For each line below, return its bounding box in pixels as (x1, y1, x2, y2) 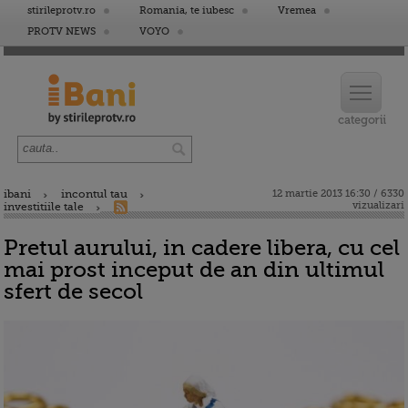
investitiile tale (4, 200, 84, 213)
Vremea (278, 5, 316, 16)
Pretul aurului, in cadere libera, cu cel (4, 235, 400, 260)
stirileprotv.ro (27, 5, 96, 16)
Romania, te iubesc (139, 5, 234, 16)
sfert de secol (4, 279, 143, 304)
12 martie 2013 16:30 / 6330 (272, 188, 404, 199)
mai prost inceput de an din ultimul (4, 257, 384, 282)
